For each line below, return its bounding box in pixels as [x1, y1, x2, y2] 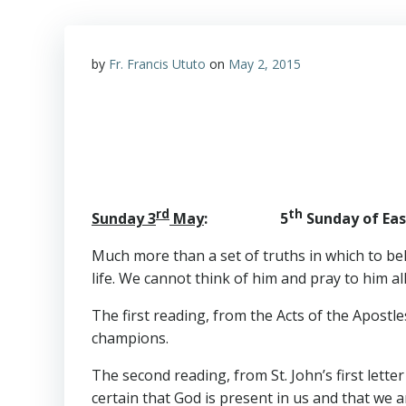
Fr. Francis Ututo [109, 55, 206, 72]
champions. [92, 328, 169, 349]
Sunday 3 [92, 208, 156, 229]
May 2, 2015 [228, 55, 301, 72]
